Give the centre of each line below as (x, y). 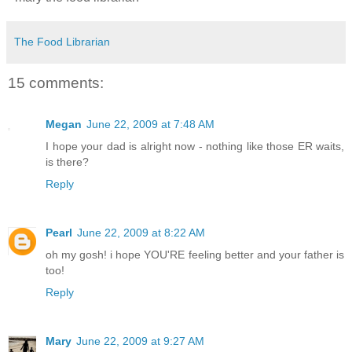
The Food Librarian (62, 42)
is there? (67, 161)
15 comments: (56, 83)
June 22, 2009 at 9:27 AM (140, 341)
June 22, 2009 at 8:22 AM (141, 232)
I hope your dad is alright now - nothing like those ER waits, (195, 146)
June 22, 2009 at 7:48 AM (150, 124)
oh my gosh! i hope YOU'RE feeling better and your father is (195, 254)
